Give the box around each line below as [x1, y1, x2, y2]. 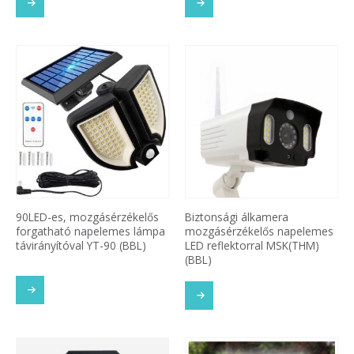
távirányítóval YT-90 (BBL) [16, 237, 146, 253]
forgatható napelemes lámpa [16, 223, 165, 239]
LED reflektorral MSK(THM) [185, 237, 319, 253]
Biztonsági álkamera [185, 209, 288, 224]
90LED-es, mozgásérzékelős [16, 209, 159, 224]
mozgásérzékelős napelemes [185, 223, 333, 239]
